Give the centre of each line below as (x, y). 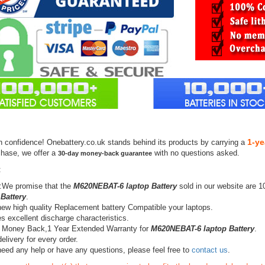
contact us (209, 250)
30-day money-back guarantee (105, 153)
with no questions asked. (195, 153)
